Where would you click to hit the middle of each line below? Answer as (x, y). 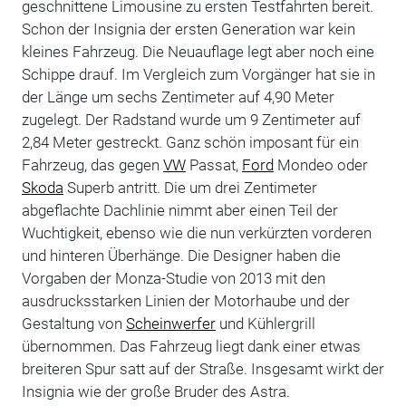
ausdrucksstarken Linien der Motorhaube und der (185, 300)
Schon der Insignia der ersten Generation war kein (188, 29)
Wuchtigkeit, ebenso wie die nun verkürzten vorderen (196, 232)
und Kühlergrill (265, 323)
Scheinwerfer (170, 323)
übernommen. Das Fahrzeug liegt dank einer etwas (191, 346)
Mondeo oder (320, 164)
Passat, (213, 164)
